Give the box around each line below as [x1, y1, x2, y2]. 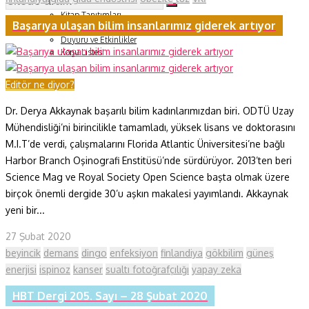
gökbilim [206, 246, 243, 259]
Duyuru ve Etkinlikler [61, 34, 137, 45]
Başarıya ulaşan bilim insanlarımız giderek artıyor [12, 18, 276, 32]
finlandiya [161, 246, 203, 259]
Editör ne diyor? [6, 78, 74, 90]
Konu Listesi [61, 47, 104, 57]
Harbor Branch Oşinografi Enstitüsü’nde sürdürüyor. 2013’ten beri [6, 154, 292, 166]
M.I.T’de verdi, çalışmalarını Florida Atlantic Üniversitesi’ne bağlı [6, 137, 285, 150]
